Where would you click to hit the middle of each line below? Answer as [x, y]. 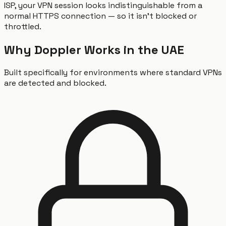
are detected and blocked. [55, 83]
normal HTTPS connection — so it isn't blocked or [100, 16]
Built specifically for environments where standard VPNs [113, 73]
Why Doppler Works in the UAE [94, 49]
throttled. [23, 26]
